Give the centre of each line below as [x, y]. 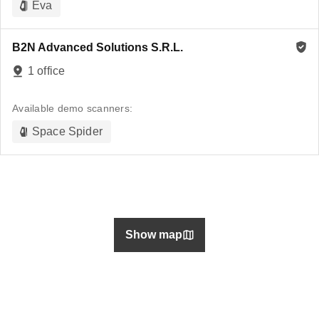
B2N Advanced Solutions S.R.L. [98, 47]
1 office [47, 71]
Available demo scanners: [72, 108]
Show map [154, 235]
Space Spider [67, 131]
